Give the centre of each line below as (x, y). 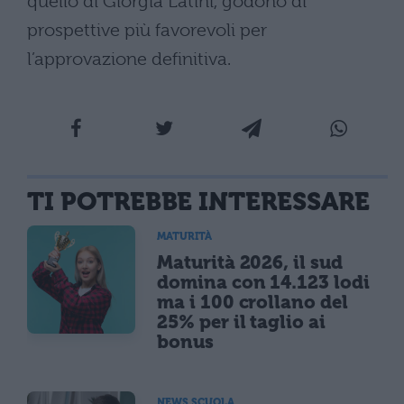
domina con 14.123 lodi (263, 282)
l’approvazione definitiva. (129, 59)
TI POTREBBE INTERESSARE (198, 201)
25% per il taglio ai (241, 321)
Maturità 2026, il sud (250, 262)
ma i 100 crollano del (252, 302)
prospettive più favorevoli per (147, 30)
